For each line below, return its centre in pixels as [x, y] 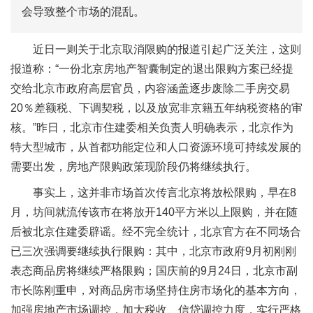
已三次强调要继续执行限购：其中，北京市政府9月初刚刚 [153, 252]
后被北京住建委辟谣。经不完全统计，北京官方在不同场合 [156, 232]
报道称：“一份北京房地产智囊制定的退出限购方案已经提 [152, 68]
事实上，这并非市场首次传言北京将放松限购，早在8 [165, 193]
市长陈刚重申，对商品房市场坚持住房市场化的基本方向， [156, 291]
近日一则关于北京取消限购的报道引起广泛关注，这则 [167, 49]
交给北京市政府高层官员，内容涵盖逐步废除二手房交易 [150, 88]
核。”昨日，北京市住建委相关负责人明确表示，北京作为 [152, 127]
